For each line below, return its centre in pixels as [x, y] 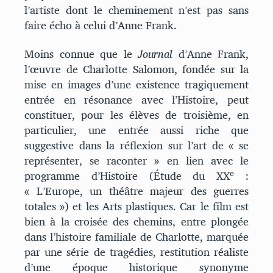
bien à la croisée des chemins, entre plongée [136, 222]
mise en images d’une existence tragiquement [136, 85]
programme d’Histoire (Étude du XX [127, 176]
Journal [152, 54]
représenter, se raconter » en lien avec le [136, 161]
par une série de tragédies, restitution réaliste [136, 252]
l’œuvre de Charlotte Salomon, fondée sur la [136, 69]
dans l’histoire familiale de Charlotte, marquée [136, 237]
